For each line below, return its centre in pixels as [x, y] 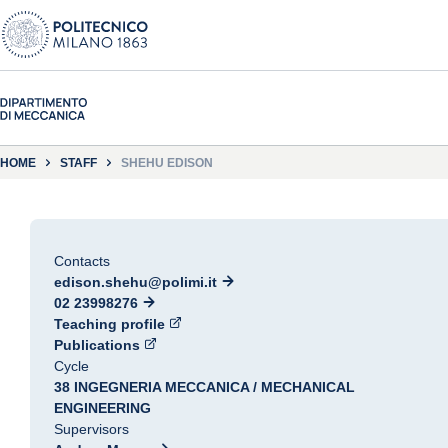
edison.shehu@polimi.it [135, 282]
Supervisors [91, 429]
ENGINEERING [102, 408]
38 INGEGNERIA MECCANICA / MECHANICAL [204, 387]
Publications [97, 345]
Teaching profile [109, 324]
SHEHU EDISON [167, 162]
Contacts [82, 261]
